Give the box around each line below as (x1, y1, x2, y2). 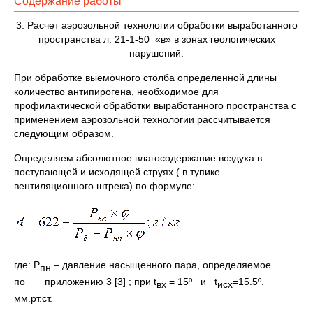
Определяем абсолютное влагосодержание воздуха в (14, 152, 262, 163)
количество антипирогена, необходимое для (14, 86, 219, 97)
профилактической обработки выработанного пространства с (14, 100, 296, 111)
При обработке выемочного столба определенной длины (14, 72, 277, 83)
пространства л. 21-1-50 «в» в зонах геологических (38, 34, 275, 45)
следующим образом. (14, 128, 114, 139)
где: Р (14, 259, 40, 270)
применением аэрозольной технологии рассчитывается (14, 114, 270, 125)
